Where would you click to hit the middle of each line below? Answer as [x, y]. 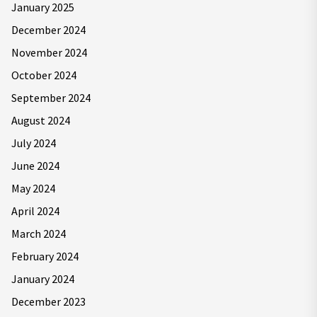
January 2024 [43, 279]
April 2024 [35, 211]
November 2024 [49, 52]
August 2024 [41, 120]
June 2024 [35, 166]
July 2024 [34, 143]
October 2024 [44, 75]
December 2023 [48, 301]
